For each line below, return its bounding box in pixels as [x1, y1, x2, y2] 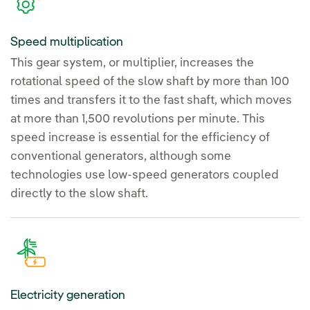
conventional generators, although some [10, 150, 231, 163]
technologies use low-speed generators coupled [10, 169, 279, 181]
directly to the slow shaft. [10, 188, 148, 200]
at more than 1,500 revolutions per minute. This [10, 113, 265, 125]
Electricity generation [10, 289, 125, 302]
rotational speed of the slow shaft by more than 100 [10, 75, 289, 88]
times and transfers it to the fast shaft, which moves [10, 94, 292, 107]
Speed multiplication [10, 35, 123, 48]
